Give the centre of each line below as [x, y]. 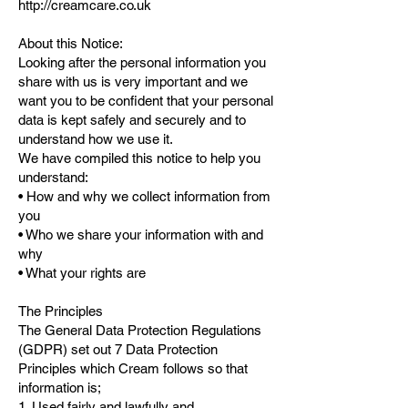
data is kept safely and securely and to [132, 120]
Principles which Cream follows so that [133, 368]
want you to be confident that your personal [146, 101]
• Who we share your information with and [141, 235]
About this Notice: [71, 43]
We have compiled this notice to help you [139, 158]
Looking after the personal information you [142, 62]
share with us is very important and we [133, 82]
